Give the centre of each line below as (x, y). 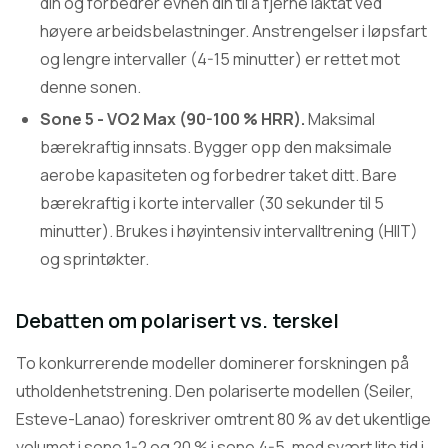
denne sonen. (90, 87)
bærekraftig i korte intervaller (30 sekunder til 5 (212, 203)
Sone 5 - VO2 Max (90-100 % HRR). (172, 119)
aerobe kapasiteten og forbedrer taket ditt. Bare (218, 175)
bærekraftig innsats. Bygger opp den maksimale (216, 147)
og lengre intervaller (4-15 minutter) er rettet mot (220, 59)
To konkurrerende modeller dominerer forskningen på (212, 363)
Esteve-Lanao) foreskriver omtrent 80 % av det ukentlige (223, 419)
